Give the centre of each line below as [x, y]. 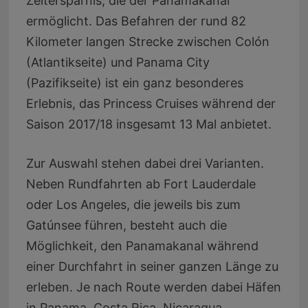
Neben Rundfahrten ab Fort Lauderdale [141, 184]
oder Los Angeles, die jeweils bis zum [133, 204]
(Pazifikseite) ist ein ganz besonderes [134, 82]
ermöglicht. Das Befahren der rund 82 [136, 21]
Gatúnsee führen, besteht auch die [126, 225]
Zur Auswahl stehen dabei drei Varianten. [145, 163]
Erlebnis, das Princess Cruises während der [151, 103]
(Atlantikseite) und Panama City [118, 62]
